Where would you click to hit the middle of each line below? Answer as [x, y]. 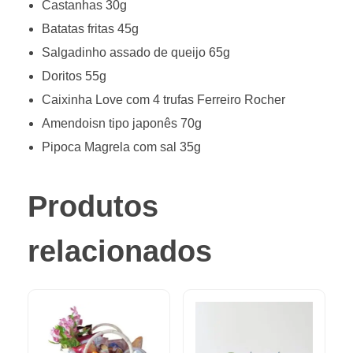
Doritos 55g [74, 76]
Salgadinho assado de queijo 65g [136, 53]
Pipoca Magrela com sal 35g [121, 147]
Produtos [93, 207]
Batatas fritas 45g [90, 29]
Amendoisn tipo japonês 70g [121, 124]
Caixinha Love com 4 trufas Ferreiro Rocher [163, 100]
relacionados [120, 252]
